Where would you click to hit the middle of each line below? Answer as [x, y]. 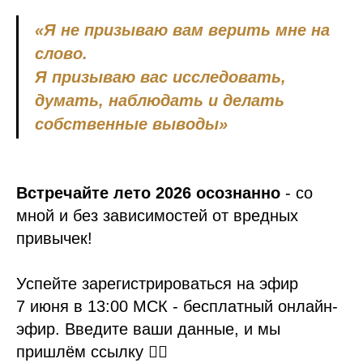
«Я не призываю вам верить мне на [182, 30]
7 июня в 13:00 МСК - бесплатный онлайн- [177, 307]
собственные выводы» [131, 124]
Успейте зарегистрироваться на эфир [157, 284]
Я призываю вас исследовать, [160, 77]
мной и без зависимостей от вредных [157, 216]
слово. [61, 54]
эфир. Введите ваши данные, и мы [148, 329]
